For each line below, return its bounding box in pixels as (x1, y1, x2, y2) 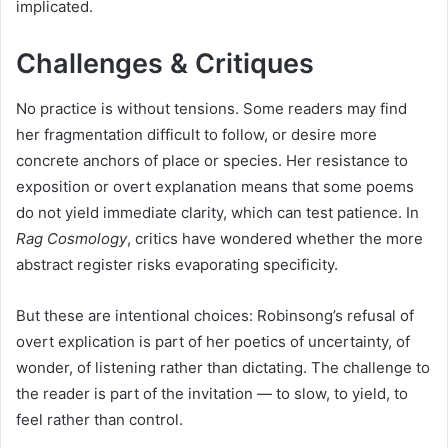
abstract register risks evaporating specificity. (16, 254, 338, 274)
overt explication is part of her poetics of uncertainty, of (16, 331, 410, 351)
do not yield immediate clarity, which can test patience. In (16, 202, 419, 222)
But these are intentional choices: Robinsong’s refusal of (16, 305, 414, 325)
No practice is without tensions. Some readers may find (16, 98, 407, 118)
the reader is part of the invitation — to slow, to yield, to (16, 383, 408, 403)
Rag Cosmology (16, 228, 127, 248)
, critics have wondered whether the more (127, 228, 423, 248)
